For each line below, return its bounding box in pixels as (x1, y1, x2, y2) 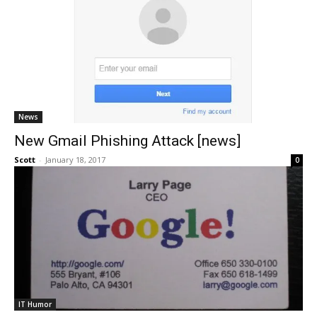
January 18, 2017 (45, 154, 105, 165)
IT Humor (18, 299, 52, 309)
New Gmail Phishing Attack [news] (14, 132, 241, 149)
